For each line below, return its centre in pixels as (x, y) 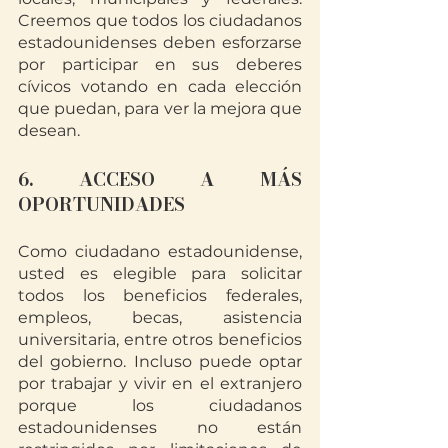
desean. (49, 130)
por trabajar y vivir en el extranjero (160, 383)
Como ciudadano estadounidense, (160, 251)
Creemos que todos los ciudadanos (160, 20)
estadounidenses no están (160, 427)
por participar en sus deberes (160, 64)
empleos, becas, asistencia (160, 317)
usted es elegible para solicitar (160, 273)
